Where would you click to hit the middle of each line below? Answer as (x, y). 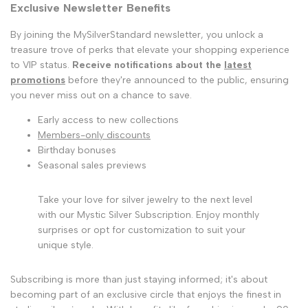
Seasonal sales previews (92, 165)
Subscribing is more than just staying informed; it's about (139, 279)
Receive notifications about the (148, 65)
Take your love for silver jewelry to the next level (145, 199)
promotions (38, 80)
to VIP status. (41, 65)
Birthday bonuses (77, 150)
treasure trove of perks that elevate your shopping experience (150, 49)
